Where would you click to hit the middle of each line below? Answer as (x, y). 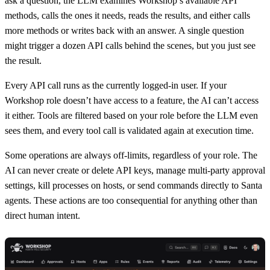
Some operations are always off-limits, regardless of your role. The (131, 155)
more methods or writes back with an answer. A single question (124, 30)
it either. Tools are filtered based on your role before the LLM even (131, 115)
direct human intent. (42, 215)
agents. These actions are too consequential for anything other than (131, 200)
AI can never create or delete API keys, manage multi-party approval (135, 170)
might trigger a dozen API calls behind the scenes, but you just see (130, 45)
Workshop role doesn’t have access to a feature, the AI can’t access (132, 100)
